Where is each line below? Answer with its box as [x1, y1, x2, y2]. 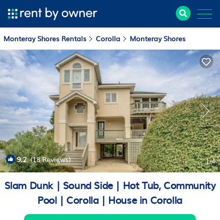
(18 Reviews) [27, 154, 71, 164]
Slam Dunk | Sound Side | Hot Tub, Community [4, 177, 216, 192]
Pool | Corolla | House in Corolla [37, 192, 182, 207]
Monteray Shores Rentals [3, 33, 88, 43]
